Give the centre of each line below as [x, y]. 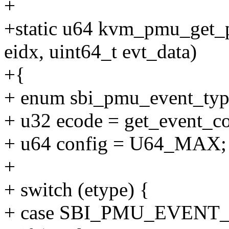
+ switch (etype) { [77, 190]
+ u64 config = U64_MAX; [115, 144]
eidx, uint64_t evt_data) [100, 52]
